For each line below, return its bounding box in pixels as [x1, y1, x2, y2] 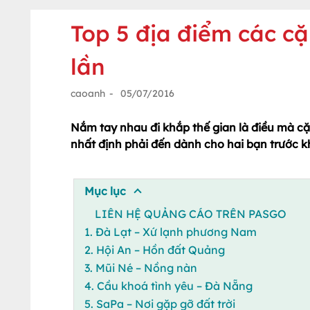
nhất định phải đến [71, 137, 174, 151]
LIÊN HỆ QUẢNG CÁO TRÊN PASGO [94, 206, 286, 221]
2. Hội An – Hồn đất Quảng [84, 242, 225, 257]
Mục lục [84, 183, 126, 198]
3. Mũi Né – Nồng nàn [84, 260, 197, 275]
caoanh [71, 87, 105, 100]
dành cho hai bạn [174, 137, 270, 151]
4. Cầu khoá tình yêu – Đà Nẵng [84, 278, 253, 293]
